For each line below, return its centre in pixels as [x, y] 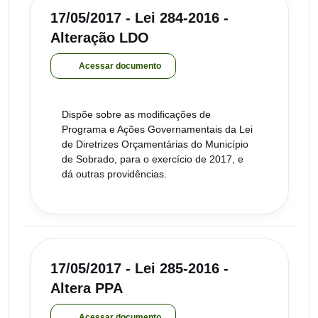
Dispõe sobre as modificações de [136, 115]
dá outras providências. [114, 174]
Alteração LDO [100, 37]
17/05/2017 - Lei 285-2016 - [139, 269]
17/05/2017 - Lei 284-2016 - [139, 17]
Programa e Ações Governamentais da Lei [157, 130]
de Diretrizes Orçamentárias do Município [155, 144]
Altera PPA [87, 289]
